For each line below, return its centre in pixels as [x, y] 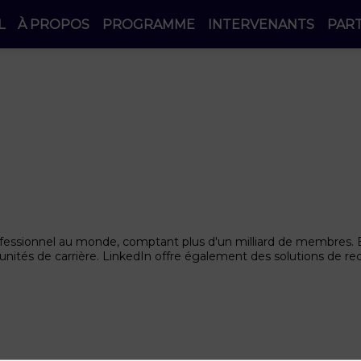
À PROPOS [54, 24]
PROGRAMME [149, 24]
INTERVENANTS [261, 24]
